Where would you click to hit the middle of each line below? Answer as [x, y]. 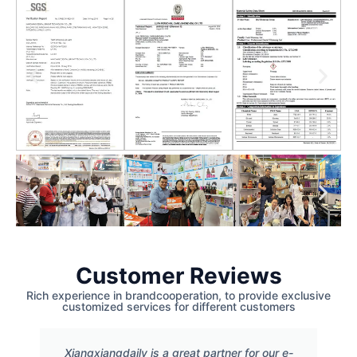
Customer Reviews [178, 276]
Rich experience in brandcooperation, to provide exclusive [178, 296]
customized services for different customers [178, 307]
